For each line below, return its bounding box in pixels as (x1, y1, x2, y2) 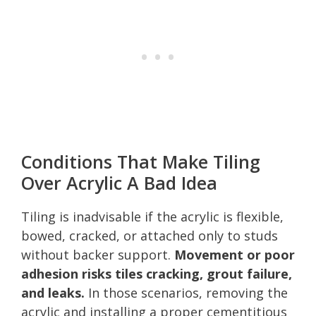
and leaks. (21, 284, 85, 301)
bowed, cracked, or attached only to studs (21, 226, 278, 244)
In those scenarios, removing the (85, 284, 288, 301)
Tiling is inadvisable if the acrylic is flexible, (21, 207, 284, 225)
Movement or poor (174, 245, 295, 263)
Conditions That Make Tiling (21, 149, 260, 174)
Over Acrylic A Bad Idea (21, 170, 217, 195)
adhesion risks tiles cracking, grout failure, (21, 265, 292, 282)
